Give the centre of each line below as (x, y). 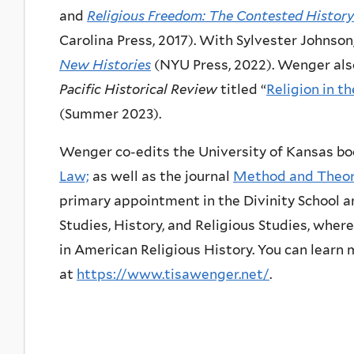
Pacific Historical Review (138, 89)
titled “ (242, 89)
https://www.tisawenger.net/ (173, 274)
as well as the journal (161, 176)
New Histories (105, 64)
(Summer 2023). (110, 113)
